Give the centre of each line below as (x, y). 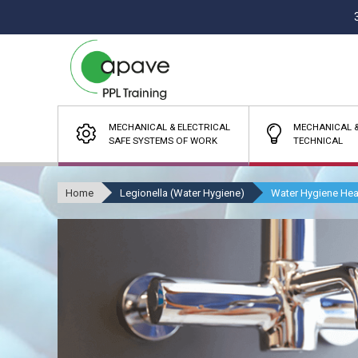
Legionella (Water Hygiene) (182, 193)
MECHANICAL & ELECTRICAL (170, 127)
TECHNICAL (318, 141)
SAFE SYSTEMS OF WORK (163, 141)
